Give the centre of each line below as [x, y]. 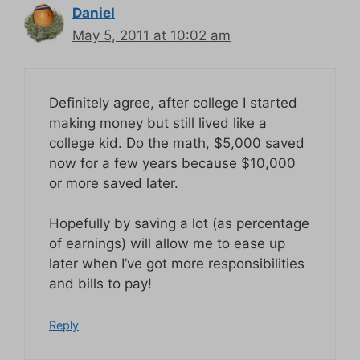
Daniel [94, 13]
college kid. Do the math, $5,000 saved [177, 143]
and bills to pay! [100, 284]
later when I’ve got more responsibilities [177, 264]
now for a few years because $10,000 [172, 163]
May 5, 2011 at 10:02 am [151, 36]
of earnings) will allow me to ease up [167, 244]
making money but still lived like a [158, 123]
